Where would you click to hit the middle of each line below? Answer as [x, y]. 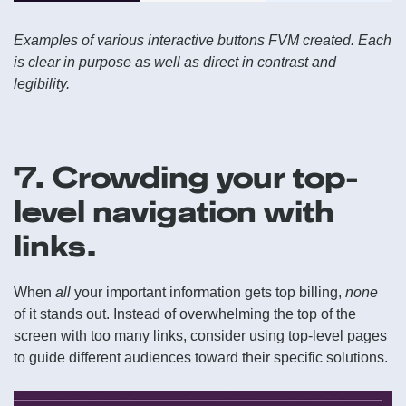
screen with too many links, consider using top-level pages [200, 335]
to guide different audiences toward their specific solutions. [201, 357]
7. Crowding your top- [186, 177]
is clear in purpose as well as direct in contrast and [175, 62]
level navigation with [174, 211]
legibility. [42, 83]
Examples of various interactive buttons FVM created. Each [203, 40]
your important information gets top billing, [208, 292]
